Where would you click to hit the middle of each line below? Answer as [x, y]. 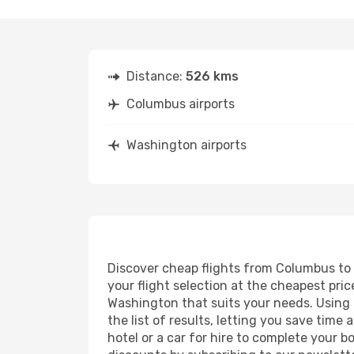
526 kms [212, 76]
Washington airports [186, 145]
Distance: [156, 76]
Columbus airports [181, 104]
